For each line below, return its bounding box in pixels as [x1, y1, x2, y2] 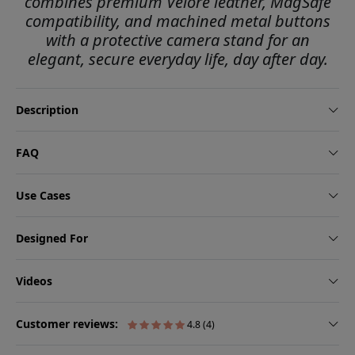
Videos [16, 273, 52, 289]
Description [16, 102, 78, 118]
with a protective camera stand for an [45, 29, 310, 52]
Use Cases [16, 188, 71, 204]
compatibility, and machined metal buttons [25, 10, 330, 32]
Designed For [16, 231, 88, 246]
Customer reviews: [16, 316, 121, 332]
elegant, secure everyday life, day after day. [27, 48, 328, 71]
